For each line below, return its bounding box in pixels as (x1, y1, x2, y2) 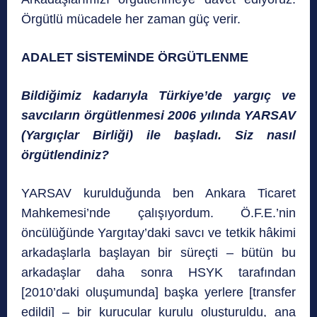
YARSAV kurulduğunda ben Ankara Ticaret (21, 186, 296, 201)
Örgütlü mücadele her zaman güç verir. (21, 12, 241, 27)
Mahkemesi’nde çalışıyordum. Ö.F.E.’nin (21, 206, 296, 221)
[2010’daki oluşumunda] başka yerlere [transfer (21, 285, 296, 300)
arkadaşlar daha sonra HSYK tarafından (21, 265, 296, 280)
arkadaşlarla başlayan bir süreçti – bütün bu (21, 246, 296, 260)
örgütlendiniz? (21, 148, 109, 163)
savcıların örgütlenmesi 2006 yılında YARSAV (21, 108, 296, 123)
